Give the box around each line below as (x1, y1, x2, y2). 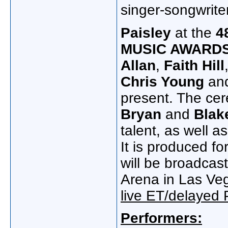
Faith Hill (164, 58, 224, 74)
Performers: (121, 210, 202, 226)
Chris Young (121, 74, 204, 90)
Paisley (121, 25, 175, 41)
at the (175, 25, 216, 41)
